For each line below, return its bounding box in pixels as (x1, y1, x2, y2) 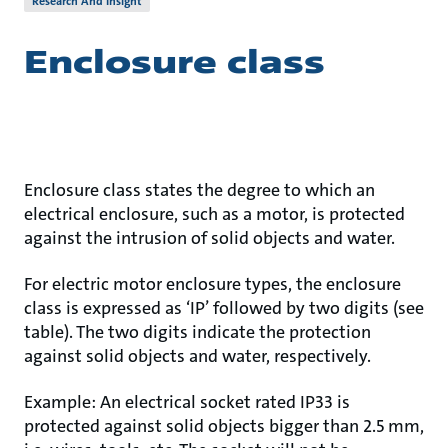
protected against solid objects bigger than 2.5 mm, (24, 414, 424, 438)
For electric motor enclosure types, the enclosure (24, 272, 401, 296)
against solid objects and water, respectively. (24, 344, 371, 368)
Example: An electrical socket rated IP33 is (24, 390, 350, 414)
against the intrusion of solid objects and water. (24, 226, 395, 250)
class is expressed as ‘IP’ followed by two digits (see (24, 296, 424, 320)
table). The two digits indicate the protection (24, 320, 371, 344)
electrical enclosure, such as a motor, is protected (24, 202, 405, 226)
